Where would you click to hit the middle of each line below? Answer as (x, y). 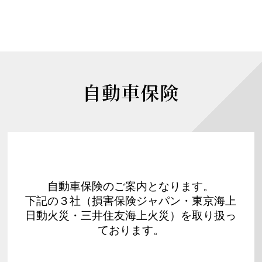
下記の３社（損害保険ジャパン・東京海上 (131, 201)
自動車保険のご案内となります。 (131, 187)
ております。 (131, 230)
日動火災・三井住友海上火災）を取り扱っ (131, 216)
